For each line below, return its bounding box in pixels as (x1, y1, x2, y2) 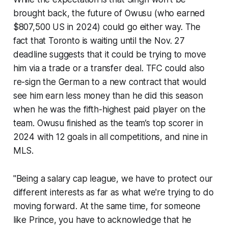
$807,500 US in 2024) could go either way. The (13, 21, 201, 32)
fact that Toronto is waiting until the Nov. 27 (13, 35, 185, 46)
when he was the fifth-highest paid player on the (13, 104, 206, 115)
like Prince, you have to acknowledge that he (13, 214, 192, 225)
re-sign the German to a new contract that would (13, 76, 207, 87)
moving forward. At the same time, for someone (13, 201, 201, 211)
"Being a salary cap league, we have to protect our (13, 173, 213, 184)
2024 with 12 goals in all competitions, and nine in (13, 131, 208, 142)
